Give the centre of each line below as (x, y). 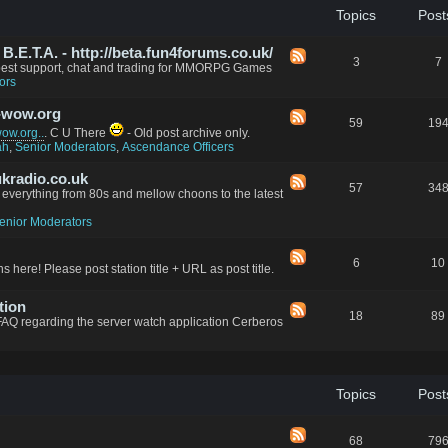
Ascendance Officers (178, 147)
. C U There (76, 133)
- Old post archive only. (187, 133)
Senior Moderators (65, 147)
